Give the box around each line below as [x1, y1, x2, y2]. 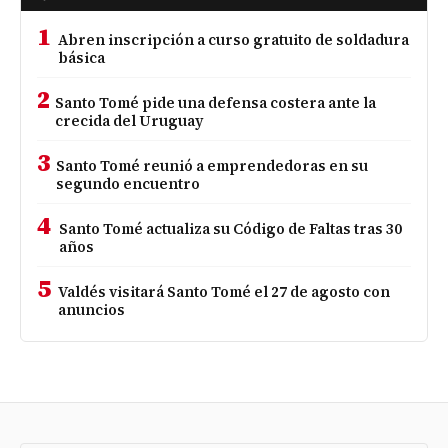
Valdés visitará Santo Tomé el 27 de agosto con [58, 281, 391, 302]
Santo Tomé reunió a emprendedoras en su [55, 155, 368, 176]
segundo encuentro [55, 173, 200, 194]
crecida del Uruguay [55, 110, 205, 131]
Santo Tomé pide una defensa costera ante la [55, 92, 377, 113]
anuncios [58, 299, 126, 320]
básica [58, 47, 106, 68]
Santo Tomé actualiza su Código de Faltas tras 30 [59, 218, 403, 239]
